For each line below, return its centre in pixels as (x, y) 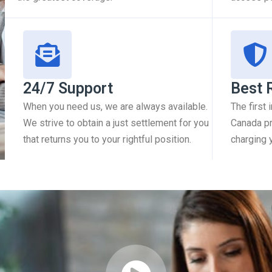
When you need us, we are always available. (115, 106)
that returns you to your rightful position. (107, 139)
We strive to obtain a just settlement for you (116, 123)
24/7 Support (68, 88)
